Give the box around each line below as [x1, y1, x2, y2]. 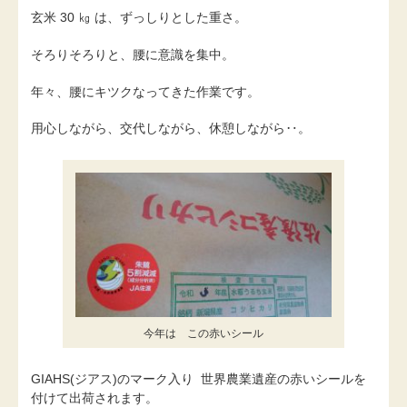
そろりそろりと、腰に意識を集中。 [31, 46, 234, 62]
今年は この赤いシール [144, 326, 263, 340]
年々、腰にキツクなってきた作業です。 [31, 84, 260, 99]
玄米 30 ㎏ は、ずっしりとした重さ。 [31, 9, 247, 25]
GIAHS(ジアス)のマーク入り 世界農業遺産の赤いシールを [31, 372, 366, 387]
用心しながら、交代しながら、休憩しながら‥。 [31, 121, 311, 136]
